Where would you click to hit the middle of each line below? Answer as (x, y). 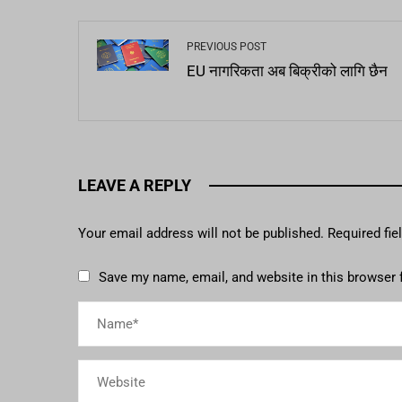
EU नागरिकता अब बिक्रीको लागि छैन (287, 72)
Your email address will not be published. (201, 234)
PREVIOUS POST (227, 47)
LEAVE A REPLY (135, 186)
